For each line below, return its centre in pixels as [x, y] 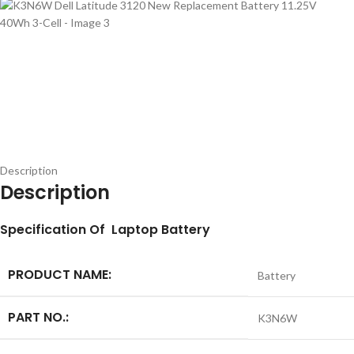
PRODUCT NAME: [60, 275]
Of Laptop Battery [150, 230]
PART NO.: [38, 317]
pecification [47, 230]
